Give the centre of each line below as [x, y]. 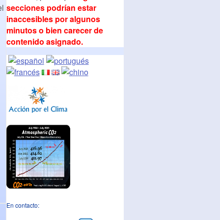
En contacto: [23, 205]
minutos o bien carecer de [55, 30]
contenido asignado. [44, 41]
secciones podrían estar [51, 7]
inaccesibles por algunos [53, 19]
